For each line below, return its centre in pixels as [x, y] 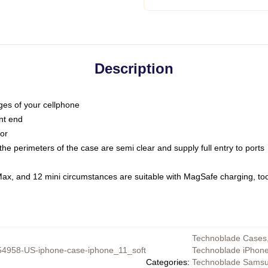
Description [134, 68]
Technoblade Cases [229, 238]
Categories [166, 262]
